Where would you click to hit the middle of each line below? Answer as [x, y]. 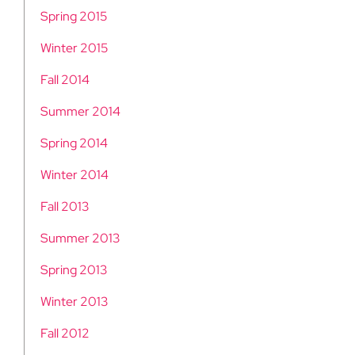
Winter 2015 [74, 48]
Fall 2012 [65, 334]
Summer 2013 [80, 239]
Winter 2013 [74, 302]
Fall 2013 [65, 207]
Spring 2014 [74, 143]
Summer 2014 [80, 112]
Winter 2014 [74, 175]
